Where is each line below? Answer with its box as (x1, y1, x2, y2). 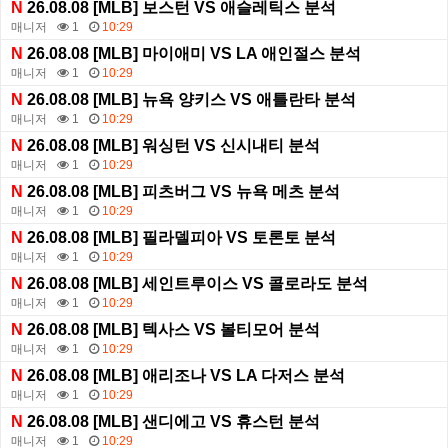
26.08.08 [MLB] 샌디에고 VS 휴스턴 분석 (23, 413, 320, 431)
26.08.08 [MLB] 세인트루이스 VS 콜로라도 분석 (23, 275, 368, 293)
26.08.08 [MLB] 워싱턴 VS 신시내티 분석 (23, 137, 320, 155)
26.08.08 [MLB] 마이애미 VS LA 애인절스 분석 (23, 45, 361, 63)
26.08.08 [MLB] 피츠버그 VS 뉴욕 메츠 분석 (23, 183, 340, 201)
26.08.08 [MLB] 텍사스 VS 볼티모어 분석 (23, 321, 320, 339)
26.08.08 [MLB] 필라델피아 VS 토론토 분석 (23, 229, 336, 247)
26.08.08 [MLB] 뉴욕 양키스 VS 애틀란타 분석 (23, 91, 356, 109)
